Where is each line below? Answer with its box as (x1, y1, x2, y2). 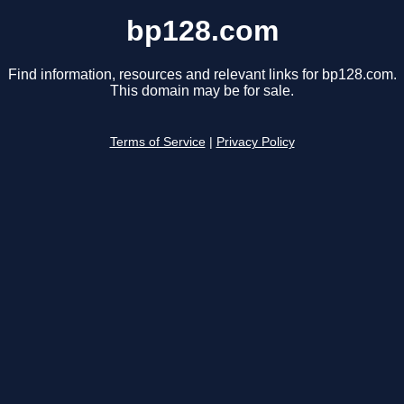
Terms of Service (109, 135, 206, 150)
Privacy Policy (216, 135, 295, 150)
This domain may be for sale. (110, 83, 294, 99)
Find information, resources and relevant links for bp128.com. (7, 67, 397, 83)
